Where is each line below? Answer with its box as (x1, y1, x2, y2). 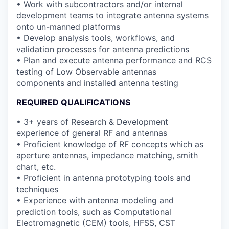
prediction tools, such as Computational (16, 206, 171, 217)
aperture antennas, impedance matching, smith (16, 150, 198, 161)
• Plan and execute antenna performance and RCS (16, 55, 212, 65)
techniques (16, 184, 58, 194)
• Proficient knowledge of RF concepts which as (16, 139, 203, 149)
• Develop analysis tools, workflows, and (16, 32, 175, 43)
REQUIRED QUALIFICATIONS (16, 97, 130, 107)
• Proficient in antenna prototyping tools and (16, 172, 191, 183)
